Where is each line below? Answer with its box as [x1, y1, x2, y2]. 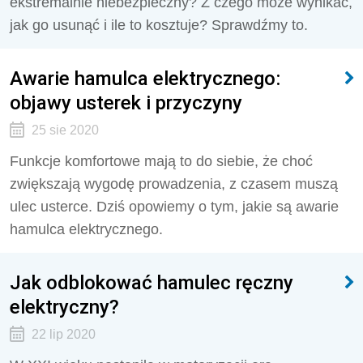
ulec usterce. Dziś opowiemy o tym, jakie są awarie [10, 199, 339, 215]
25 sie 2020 [31, 123, 99, 137]
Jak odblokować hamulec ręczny [10, 271, 293, 294]
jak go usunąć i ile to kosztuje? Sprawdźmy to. [10, 17, 308, 33]
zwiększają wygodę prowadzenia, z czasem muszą [10, 176, 338, 192]
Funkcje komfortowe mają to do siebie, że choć [10, 153, 313, 169]
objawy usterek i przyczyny [10, 91, 242, 114]
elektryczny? [10, 295, 119, 318]
